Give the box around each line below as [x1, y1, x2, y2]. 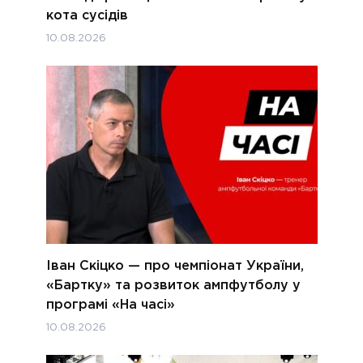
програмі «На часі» [45, 298, 175, 311]
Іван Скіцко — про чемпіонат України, [45, 259, 304, 272]
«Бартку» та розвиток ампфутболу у [45, 279, 301, 292]
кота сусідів [45, 9, 128, 22]
